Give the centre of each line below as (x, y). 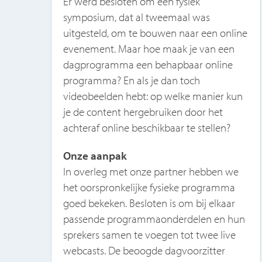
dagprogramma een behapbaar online (148, 65)
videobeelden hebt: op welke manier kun (153, 96)
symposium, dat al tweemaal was (136, 17)
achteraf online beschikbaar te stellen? (146, 128)
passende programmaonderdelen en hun (154, 218)
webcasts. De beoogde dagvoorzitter (144, 250)
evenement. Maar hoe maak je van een (149, 49)
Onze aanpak (95, 155)
